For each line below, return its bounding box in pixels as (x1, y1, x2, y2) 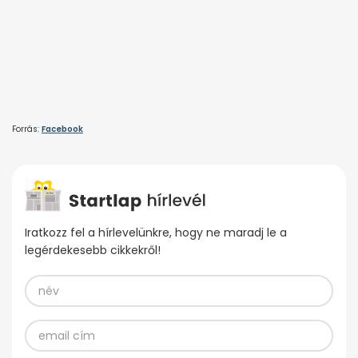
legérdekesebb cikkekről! (25, 242, 161, 259)
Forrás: (12, 122, 42, 135)
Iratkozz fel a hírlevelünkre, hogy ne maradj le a (25, 225, 287, 241)
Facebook (42, 122, 83, 135)
